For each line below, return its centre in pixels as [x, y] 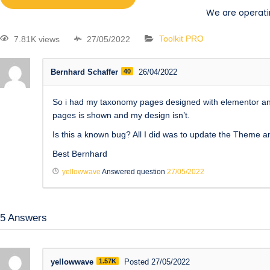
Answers [26, 218]
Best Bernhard [80, 153]
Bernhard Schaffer [84, 72]
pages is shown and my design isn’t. [121, 115]
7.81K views [37, 39]
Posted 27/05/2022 [157, 262]
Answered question [134, 171]
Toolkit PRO [181, 39]
